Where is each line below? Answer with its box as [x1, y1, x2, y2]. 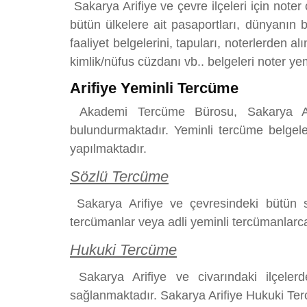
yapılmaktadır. [70, 141, 147, 156]
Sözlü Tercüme [70, 167, 169, 185]
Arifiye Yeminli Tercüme [70, 79, 238, 97]
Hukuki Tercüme [70, 241, 177, 258]
